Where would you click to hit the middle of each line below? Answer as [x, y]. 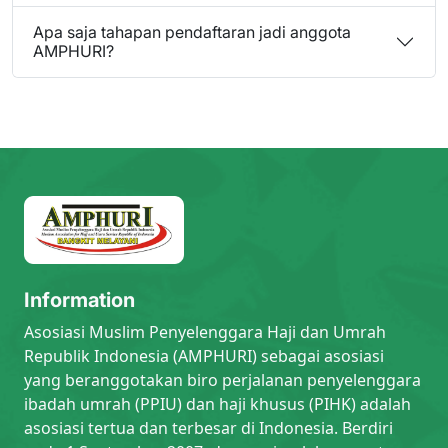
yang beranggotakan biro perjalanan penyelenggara [222, 380]
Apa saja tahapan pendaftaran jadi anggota [192, 31]
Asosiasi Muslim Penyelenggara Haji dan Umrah [205, 332]
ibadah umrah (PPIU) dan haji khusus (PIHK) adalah [217, 404]
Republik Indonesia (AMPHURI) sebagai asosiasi [204, 356]
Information [79, 300]
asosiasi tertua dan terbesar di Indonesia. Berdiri [208, 428]
